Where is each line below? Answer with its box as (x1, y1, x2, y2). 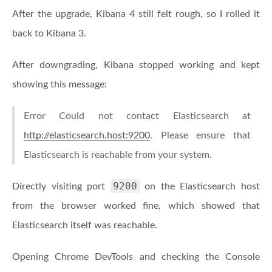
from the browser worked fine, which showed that (12, 201, 260, 211)
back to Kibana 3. (12, 29, 86, 38)
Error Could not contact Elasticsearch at (24, 111, 251, 121)
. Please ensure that (150, 131, 251, 140)
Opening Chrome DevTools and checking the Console (12, 252, 260, 262)
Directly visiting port (12, 182, 110, 191)
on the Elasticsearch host (139, 182, 260, 191)
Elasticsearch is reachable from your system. (24, 150, 212, 160)
